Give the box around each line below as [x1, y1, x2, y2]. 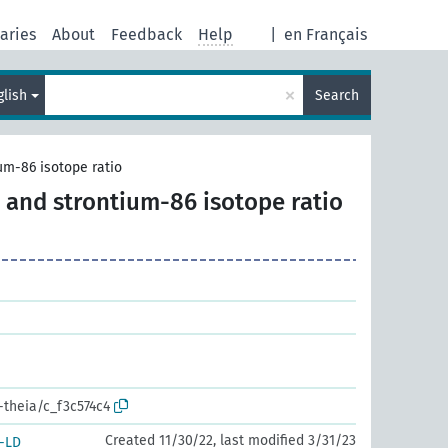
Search [315, 86, 359, 104]
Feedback [111, 24, 182, 44]
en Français [284, 24, 367, 44]
